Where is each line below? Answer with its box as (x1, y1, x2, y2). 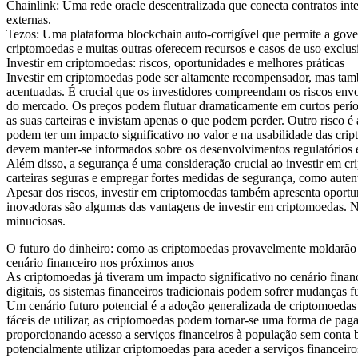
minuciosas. (6, 214, 66, 229)
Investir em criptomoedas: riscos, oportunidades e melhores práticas (6, 56, 344, 70)
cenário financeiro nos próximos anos (6, 256, 194, 270)
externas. (6, 13, 51, 27)
